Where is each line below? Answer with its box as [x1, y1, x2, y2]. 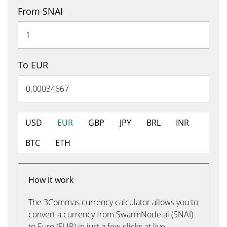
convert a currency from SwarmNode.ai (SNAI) [28, 209, 193, 220]
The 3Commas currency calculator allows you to [28, 197, 198, 208]
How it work [28, 174, 73, 185]
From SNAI [18, 5, 63, 17]
